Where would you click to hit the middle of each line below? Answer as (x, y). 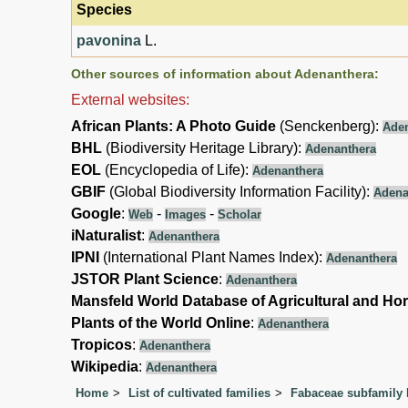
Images (185, 214)
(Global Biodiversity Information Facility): (240, 191)
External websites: (130, 99)
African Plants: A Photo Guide (173, 126)
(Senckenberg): (329, 126)
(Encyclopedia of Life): (177, 169)
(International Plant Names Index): (213, 257)
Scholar (240, 214)
